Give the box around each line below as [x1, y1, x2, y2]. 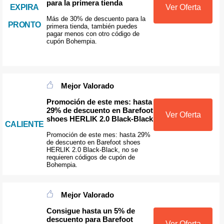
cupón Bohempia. [46, 37, 97, 45]
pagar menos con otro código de [46, 29, 139, 37]
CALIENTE [4, 119, 44, 128]
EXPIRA [9, 3, 39, 11]
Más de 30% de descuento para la [46, 14, 145, 22]
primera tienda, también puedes [46, 22, 137, 30]
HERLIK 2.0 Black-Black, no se [46, 145, 138, 153]
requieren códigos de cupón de [46, 153, 135, 161]
